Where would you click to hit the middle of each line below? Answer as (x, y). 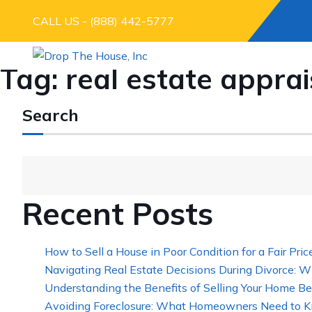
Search (50, 115)
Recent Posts (118, 213)
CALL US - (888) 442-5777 (103, 21)
